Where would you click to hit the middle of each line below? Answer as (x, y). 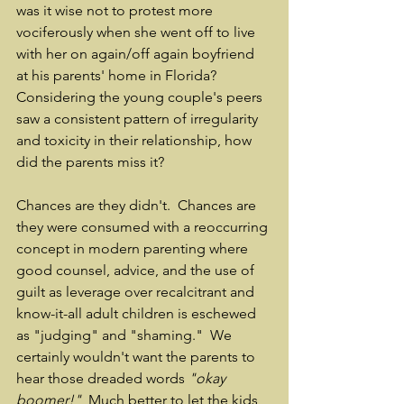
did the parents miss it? (94, 162)
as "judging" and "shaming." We (126, 335)
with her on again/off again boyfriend (137, 54)
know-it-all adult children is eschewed (138, 313)
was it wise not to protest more (116, 10)
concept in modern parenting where (134, 248)
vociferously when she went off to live (138, 32)
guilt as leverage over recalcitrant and (137, 292)
